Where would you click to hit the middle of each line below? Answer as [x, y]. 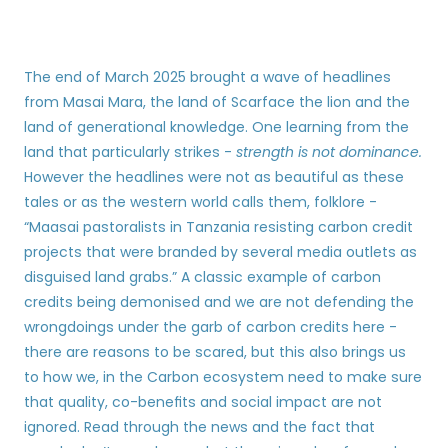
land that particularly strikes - [130, 152]
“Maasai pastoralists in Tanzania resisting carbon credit [218, 227]
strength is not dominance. [329, 152]
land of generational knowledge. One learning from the [216, 127]
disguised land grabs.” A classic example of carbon [202, 277]
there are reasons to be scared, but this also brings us [215, 352]
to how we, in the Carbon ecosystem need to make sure [223, 377]
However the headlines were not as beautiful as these [214, 177]
